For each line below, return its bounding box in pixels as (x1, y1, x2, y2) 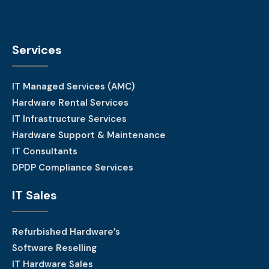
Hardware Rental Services (12, 96, 128, 109)
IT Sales (12, 187, 57, 203)
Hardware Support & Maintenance (12, 128, 166, 141)
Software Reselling (12, 241, 97, 254)
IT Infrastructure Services (12, 112, 127, 125)
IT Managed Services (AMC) (12, 80, 135, 92)
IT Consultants (12, 145, 77, 157)
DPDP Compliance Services (12, 161, 133, 174)
